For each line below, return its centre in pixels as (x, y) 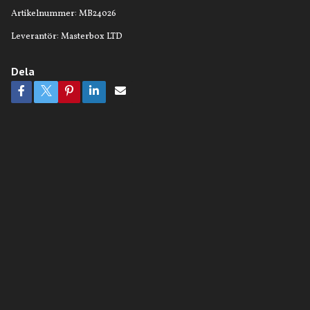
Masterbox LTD (91, 36)
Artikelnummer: (44, 13)
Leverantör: (35, 36)
